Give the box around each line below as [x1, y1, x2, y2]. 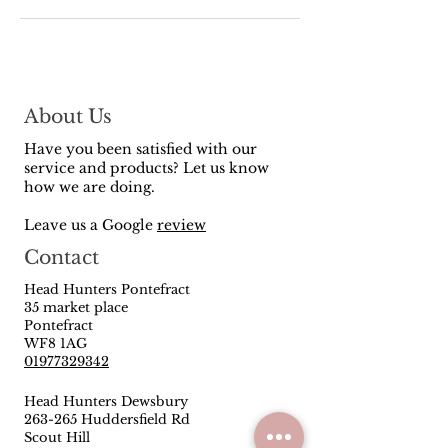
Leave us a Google [24, 215, 157, 234]
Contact [24, 245, 99, 269]
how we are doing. [24, 177, 155, 196]
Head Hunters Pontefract [24, 280, 190, 298]
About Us [24, 104, 112, 128]
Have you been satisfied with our [24, 139, 257, 158]
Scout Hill [24, 428, 94, 446]
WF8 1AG [24, 334, 87, 352]
